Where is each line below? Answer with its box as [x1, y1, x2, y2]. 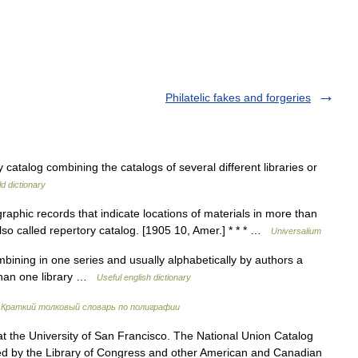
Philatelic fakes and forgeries [165, 91, 311, 104]
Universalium [271, 226, 321, 236]
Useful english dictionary [97, 272, 191, 282]
